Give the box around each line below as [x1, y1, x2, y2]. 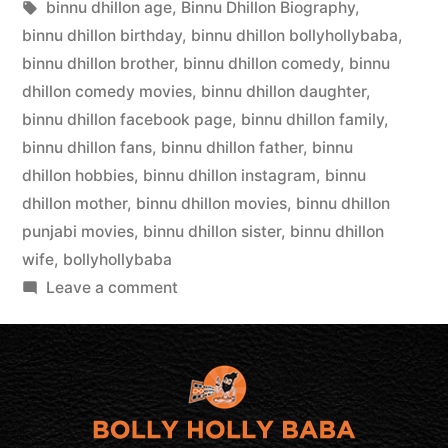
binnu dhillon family [241, 109, 384, 129]
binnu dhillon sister [143, 221, 281, 241]
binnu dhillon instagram [143, 165, 316, 185]
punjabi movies [22, 221, 134, 241]
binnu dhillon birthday [22, 25, 182, 45]
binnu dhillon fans [22, 137, 152, 157]
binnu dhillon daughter [201, 81, 366, 101]
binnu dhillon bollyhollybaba [191, 25, 398, 45]
